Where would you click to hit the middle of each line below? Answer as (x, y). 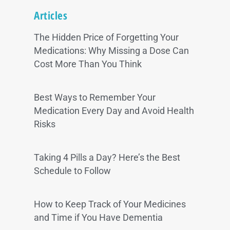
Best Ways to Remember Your (95, 98)
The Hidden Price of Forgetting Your (107, 38)
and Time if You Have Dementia (99, 218)
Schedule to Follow (73, 171)
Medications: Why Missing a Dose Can (112, 51)
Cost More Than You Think (88, 64)
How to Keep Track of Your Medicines (110, 205)
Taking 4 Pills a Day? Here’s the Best (107, 158)
